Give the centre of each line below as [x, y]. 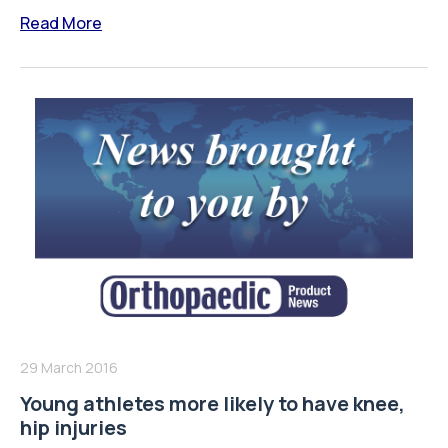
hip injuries [73, 428]
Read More [61, 22]
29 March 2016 [69, 368]
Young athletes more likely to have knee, [212, 404]
